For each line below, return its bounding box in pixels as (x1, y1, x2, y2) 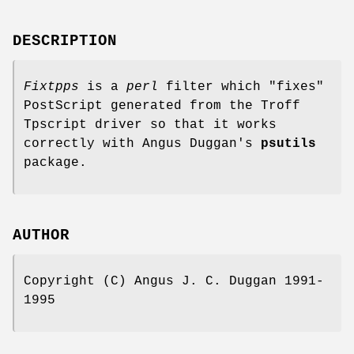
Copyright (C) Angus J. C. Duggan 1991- (24, 274, 324, 289)
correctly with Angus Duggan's (24, 136, 261, 151)
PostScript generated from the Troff (24, 98, 300, 113)
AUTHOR (13, 227, 70, 245)
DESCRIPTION (13, 32, 117, 50)
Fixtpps (24, 79, 79, 94)
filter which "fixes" (158, 79, 324, 94)
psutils (261, 136, 316, 151)
